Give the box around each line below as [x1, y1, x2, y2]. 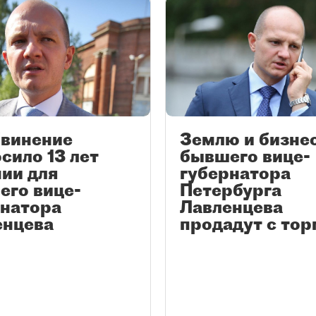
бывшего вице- [180, 145, 310, 167]
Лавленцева [180, 196, 283, 218]
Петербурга [180, 179, 281, 201]
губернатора [180, 162, 291, 184]
